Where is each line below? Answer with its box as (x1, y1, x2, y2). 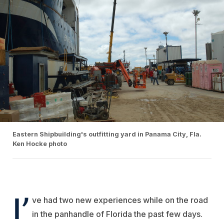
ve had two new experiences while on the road (32, 194, 208, 205)
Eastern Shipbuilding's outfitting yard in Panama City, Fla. (12, 130, 201, 138)
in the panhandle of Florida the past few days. (32, 208, 202, 219)
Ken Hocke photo (12, 139, 67, 147)
